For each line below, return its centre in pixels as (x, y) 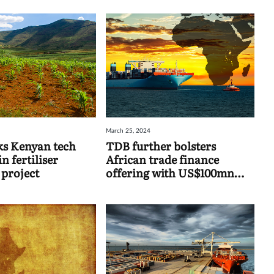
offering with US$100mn (170, 172)
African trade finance (162, 159)
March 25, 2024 (128, 131)
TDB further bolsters (161, 146)
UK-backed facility (154, 186)
